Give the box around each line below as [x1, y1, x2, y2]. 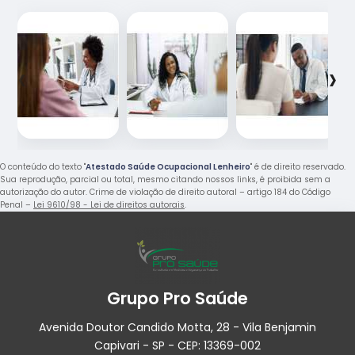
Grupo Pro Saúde [107, 287, 248, 311]
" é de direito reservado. [250, 160, 345, 173]
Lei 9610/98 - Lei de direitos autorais [33, 198, 185, 211]
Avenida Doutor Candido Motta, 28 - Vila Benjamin [39, 319, 316, 336]
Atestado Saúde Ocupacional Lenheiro [86, 160, 250, 173]
